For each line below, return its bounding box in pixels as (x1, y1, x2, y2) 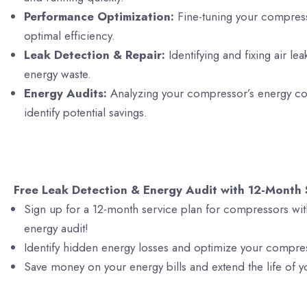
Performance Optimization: (24, 8, 174, 25)
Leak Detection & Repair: (24, 46, 165, 63)
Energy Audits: (24, 84, 107, 101)
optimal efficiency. (24, 27, 115, 44)
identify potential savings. (24, 103, 147, 121)
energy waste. (24, 65, 91, 82)
